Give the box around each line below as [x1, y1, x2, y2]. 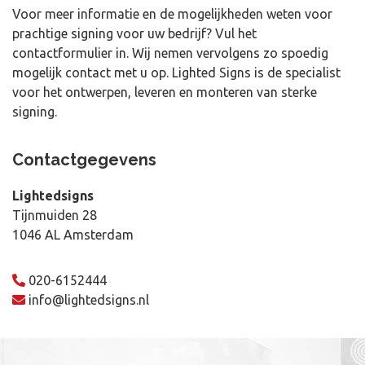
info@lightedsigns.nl [29, 292, 149, 307]
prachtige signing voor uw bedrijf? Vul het [12, 26, 257, 41]
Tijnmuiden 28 [12, 208, 97, 222]
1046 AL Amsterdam [12, 227, 134, 242]
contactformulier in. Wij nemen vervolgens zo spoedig [12, 46, 328, 60]
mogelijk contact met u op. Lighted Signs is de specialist [12, 65, 341, 80]
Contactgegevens [12, 150, 156, 169]
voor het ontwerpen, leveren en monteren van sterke [12, 85, 317, 99]
